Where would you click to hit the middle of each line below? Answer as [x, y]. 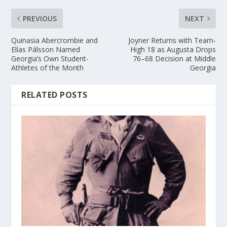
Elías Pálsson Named [46, 49]
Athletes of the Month [48, 67]
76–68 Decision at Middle [174, 58]
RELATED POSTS [54, 94]
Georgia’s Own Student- [50, 58]
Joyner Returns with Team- [172, 40]
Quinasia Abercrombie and [55, 40]
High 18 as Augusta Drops [173, 49]
